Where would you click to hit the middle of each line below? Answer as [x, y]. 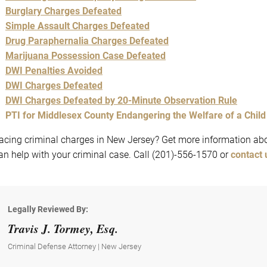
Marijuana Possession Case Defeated [86, 56]
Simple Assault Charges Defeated [77, 26]
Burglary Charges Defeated [63, 11]
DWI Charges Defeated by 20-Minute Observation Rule [121, 101]
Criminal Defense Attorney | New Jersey [74, 247]
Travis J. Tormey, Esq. [63, 229]
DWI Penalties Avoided [54, 71]
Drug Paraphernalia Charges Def [75, 41]
